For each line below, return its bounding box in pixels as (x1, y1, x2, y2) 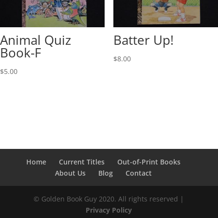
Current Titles (59, 157, 105, 166)
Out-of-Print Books (117, 157, 181, 166)
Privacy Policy (86, 205, 132, 215)
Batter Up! (113, 31, 174, 49)
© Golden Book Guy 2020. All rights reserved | (34, 194, 184, 203)
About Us (55, 168, 86, 178)
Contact (126, 168, 152, 178)
